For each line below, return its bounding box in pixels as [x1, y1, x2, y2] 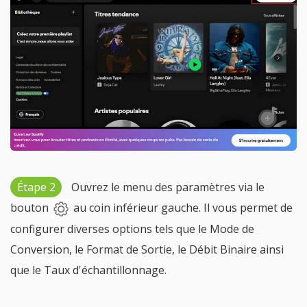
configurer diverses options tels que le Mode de [10, 221, 254, 237]
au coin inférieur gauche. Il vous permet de [71, 200, 293, 216]
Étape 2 [16, 180, 56, 195]
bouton [10, 200, 51, 216]
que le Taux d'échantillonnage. [10, 262, 167, 278]
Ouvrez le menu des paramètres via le [69, 180, 265, 195]
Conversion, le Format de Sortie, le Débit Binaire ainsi [10, 242, 284, 258]
